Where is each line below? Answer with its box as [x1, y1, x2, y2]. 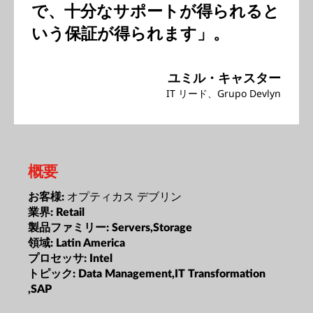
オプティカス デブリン [67, 188, 182, 204]
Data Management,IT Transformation [78, 268, 265, 279]
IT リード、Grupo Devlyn [166, 87, 281, 100]
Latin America [56, 237, 125, 249]
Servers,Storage [112, 221, 192, 233]
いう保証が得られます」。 [31, 22, 229, 44]
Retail [56, 206, 85, 218]
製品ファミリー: [28, 221, 112, 233]
